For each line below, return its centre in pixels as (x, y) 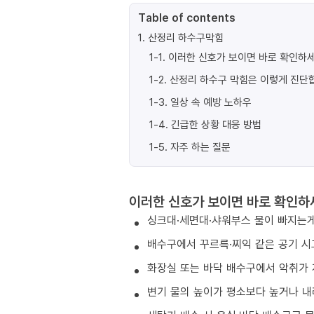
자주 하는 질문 (200, 146)
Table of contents (187, 18)
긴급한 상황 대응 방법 (216, 124)
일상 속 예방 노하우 (211, 102)
